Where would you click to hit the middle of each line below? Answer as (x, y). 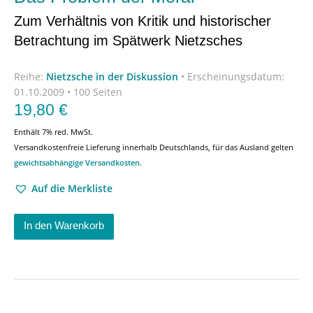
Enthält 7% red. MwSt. (53, 132)
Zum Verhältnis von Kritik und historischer (143, 21)
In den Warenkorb (64, 225)
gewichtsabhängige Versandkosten (77, 162)
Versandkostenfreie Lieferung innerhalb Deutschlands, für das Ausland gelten (154, 147)
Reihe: (30, 77)
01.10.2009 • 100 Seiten (68, 92)
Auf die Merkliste (72, 188)
